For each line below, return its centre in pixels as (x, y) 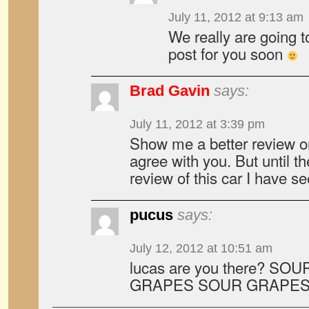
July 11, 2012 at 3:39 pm (197, 124)
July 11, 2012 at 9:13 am (236, 17)
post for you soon (228, 53)
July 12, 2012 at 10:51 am (201, 248)
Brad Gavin (170, 91)
